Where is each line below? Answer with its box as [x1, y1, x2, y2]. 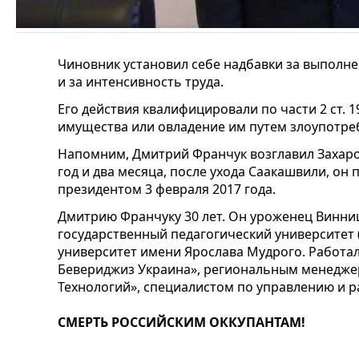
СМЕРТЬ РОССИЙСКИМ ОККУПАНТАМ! [58, 313, 305, 331]
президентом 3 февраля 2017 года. [58, 180, 276, 198]
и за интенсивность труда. [58, 73, 224, 91]
